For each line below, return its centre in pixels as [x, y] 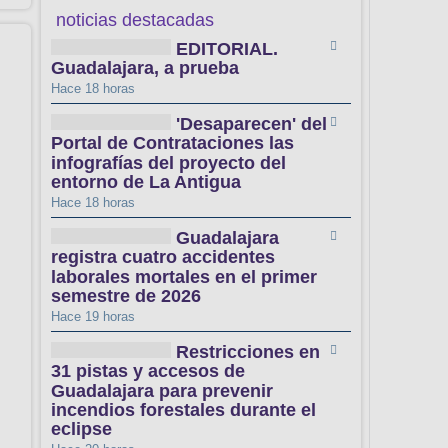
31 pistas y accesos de [148, 371]
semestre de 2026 [126, 296]
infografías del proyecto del [168, 162]
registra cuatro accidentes [163, 257]
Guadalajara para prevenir [162, 390]
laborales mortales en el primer [184, 276]
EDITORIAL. [227, 48]
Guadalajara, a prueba [145, 68]
